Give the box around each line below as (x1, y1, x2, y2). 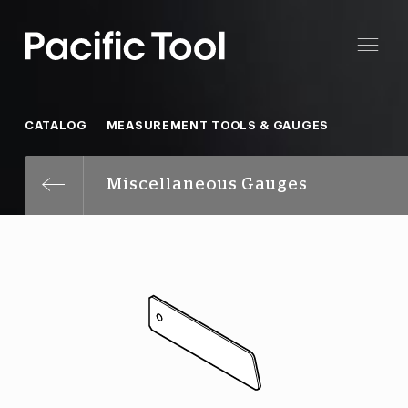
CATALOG (24, 119, 87, 131)
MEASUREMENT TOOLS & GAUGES (106, 119, 329, 131)
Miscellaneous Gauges (106, 177, 308, 193)
